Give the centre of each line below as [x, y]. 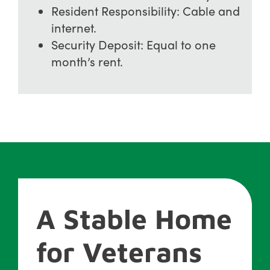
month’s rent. [87, 61]
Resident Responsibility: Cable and [146, 10]
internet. [74, 27]
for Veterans [119, 252]
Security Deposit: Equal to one [133, 44]
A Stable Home [134, 218]
